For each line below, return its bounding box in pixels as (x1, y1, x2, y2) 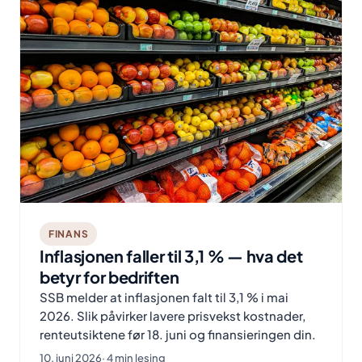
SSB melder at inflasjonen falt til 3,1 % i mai (40, 288, 288, 305)
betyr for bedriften (40, 266, 179, 287)
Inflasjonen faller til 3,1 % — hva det (40, 245, 303, 266)
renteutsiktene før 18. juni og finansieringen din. (40, 326, 316, 342)
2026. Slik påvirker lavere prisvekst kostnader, (40, 307, 305, 323)
